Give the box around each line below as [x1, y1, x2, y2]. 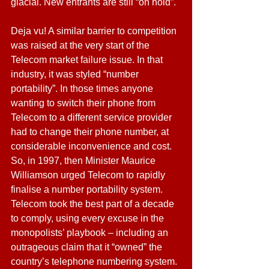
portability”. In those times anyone [11, 83, 156, 94]
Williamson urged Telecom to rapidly [11, 170, 168, 180]
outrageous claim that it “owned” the [11, 242, 165, 252]
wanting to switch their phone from [11, 98, 158, 108]
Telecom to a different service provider [11, 112, 174, 122]
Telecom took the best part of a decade [11, 199, 177, 209]
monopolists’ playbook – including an [11, 228, 171, 238]
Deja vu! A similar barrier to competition [11, 26, 179, 36]
